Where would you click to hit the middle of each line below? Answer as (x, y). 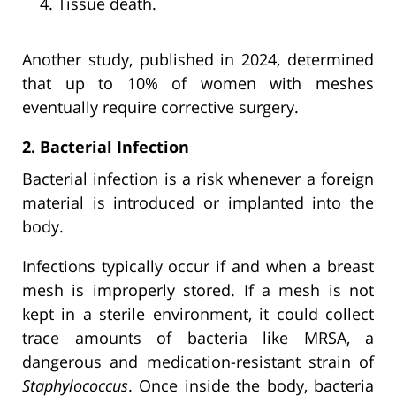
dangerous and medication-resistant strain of (198, 361)
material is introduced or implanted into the (198, 202)
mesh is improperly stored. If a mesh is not (198, 289)
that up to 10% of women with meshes (198, 83)
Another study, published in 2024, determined (198, 59)
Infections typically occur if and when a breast (198, 266)
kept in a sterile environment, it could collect (198, 313)
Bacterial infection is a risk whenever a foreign (198, 178)
